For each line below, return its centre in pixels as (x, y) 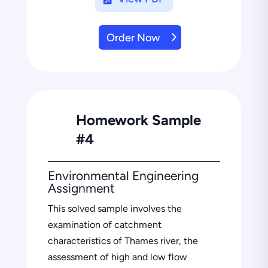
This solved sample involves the (115, 208)
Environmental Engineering (123, 175)
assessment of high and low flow (117, 257)
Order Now (133, 37)
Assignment (81, 188)
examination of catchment (104, 224)
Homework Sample (138, 120)
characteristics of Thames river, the (123, 240)
